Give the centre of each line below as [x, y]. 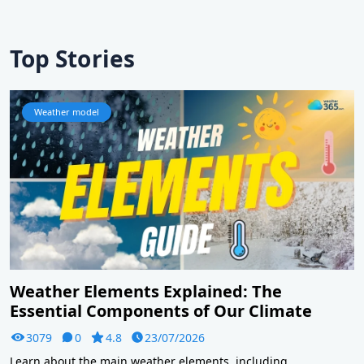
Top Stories [72, 58]
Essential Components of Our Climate [161, 310]
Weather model [67, 112]
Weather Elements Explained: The [146, 291]
